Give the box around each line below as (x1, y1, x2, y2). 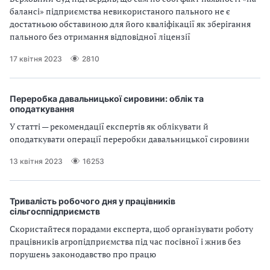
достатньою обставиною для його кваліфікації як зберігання (10, 18, 251, 30)
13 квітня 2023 (10, 156, 63, 166)
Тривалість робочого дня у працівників (10, 196, 175, 206)
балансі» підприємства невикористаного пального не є (10, 5, 230, 17)
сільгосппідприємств (10, 206, 100, 216)
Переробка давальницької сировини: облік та (10, 93, 204, 104)
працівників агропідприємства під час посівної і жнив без (10, 236, 241, 247)
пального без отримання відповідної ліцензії (10, 31, 190, 42)
